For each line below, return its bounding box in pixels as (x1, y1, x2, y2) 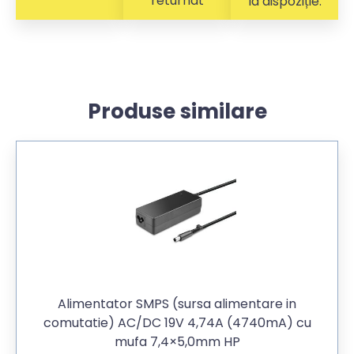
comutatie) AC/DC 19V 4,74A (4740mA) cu (43, 314, 311, 333)
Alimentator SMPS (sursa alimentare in (58, 295, 296, 314)
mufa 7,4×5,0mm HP (114, 333, 240, 352)
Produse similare (87, 97, 267, 126)
